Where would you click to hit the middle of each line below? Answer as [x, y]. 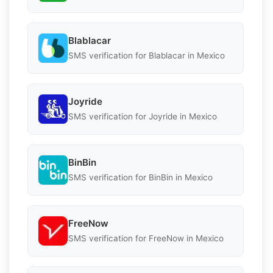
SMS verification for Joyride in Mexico [143, 117]
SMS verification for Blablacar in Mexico [147, 56]
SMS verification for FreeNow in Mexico [146, 239]
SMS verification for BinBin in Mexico [140, 178]
